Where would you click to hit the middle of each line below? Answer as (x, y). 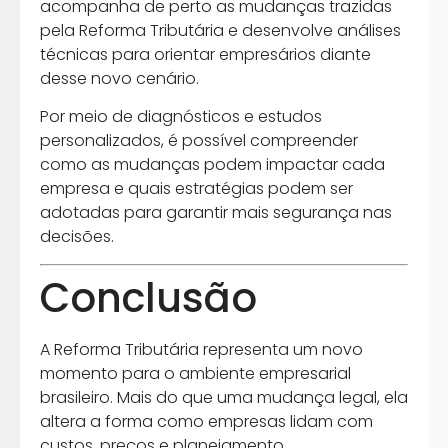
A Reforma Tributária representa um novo (201, 349)
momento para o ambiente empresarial (195, 373)
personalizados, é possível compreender (199, 141)
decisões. (77, 237)
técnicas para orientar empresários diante (205, 55)
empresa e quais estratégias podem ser (196, 189)
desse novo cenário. (119, 79)
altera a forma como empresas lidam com (206, 421)
